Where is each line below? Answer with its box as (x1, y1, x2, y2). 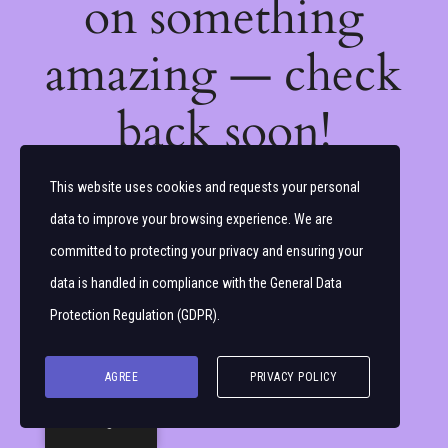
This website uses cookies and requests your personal (50, 179, 360, 195)
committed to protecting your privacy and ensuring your (50, 243, 363, 259)
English (91, 413, 133, 430)
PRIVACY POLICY (250, 370, 337, 384)
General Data (270, 275, 342, 291)
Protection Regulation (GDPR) (50, 307, 217, 323)
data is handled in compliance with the (50, 275, 270, 291)
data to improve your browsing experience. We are (50, 211, 333, 227)
